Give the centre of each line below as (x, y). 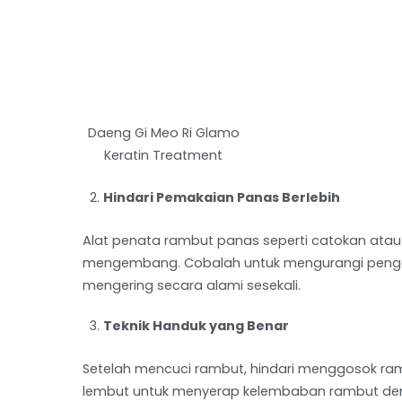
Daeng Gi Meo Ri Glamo (163, 133)
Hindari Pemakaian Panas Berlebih (222, 197)
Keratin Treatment (163, 156)
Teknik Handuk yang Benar (197, 325)
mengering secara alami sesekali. (192, 285)
